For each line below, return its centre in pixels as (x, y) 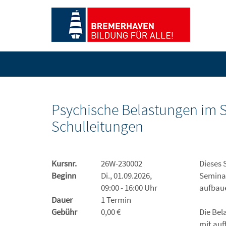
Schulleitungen (97, 126)
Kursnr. (64, 163)
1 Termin (116, 200)
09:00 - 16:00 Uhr (129, 188)
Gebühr (64, 212)
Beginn (64, 176)
